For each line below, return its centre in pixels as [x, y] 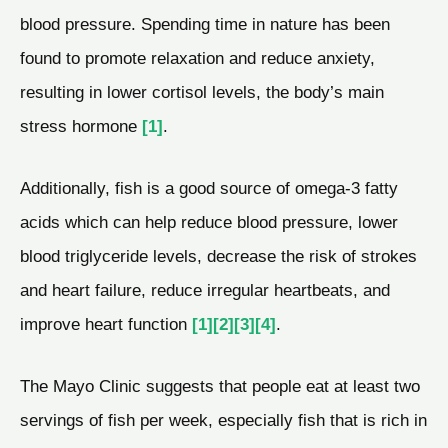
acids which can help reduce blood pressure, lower [209, 222]
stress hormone [81, 126]
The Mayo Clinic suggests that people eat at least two [220, 385]
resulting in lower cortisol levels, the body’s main [202, 92]
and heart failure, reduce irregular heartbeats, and [205, 290]
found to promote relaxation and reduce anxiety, [197, 58]
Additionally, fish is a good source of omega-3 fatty [209, 188]
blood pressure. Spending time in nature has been [205, 24]
